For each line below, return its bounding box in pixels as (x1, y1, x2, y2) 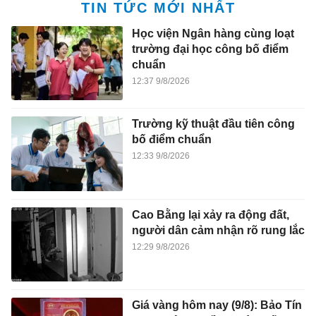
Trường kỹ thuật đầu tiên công (131, 118, 295, 130)
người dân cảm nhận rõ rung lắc (131, 224, 305, 236)
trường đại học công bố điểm (131, 42, 288, 55)
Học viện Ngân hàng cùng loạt (131, 27, 294, 39)
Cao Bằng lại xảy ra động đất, (131, 208, 289, 221)
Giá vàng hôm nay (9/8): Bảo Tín (131, 299, 302, 312)
